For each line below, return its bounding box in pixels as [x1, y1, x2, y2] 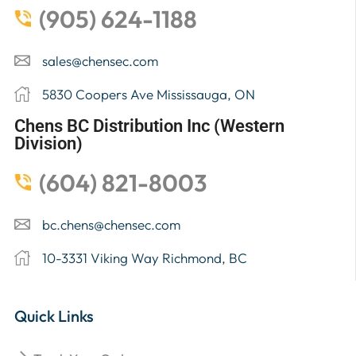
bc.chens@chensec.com [42, 215, 180, 233]
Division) [14, 132, 83, 153]
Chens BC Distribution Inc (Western [14, 114, 284, 136]
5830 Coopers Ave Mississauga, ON [42, 85, 255, 103]
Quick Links [14, 305, 94, 326]
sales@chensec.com [42, 52, 158, 69]
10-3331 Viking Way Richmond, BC [42, 249, 247, 266]
